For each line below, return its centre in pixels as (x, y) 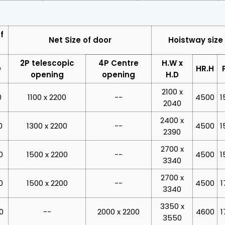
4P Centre (119, 63)
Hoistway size (195, 40)
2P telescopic (47, 63)
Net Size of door (80, 40)
